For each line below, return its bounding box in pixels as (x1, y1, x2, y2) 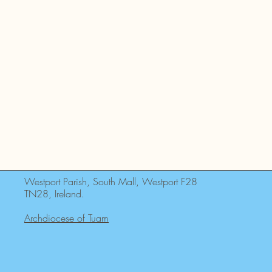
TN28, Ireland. (24, 187, 84, 201)
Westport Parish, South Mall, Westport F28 (24, 175, 197, 189)
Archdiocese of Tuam (24, 211, 109, 225)
